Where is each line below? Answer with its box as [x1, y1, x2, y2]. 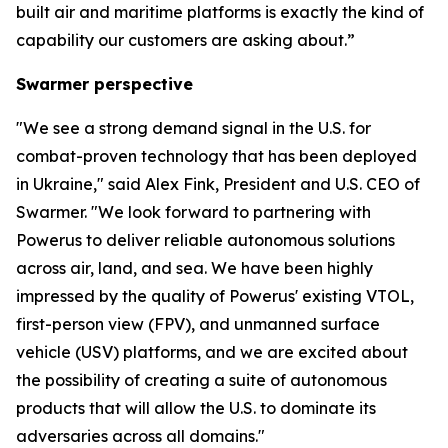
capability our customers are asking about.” [16, 29, 355, 50]
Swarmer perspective [16, 73, 193, 94]
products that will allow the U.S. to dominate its [16, 397, 376, 418]
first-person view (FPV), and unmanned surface [16, 313, 380, 334]
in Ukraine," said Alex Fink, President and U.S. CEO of [16, 173, 420, 194]
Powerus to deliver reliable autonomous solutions [16, 229, 395, 250]
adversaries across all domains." [16, 425, 265, 446]
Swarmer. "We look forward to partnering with [16, 201, 371, 222]
